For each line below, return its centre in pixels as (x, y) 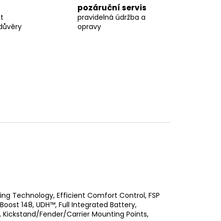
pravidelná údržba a (112, 17)
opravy (90, 26)
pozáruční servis (112, 7)
